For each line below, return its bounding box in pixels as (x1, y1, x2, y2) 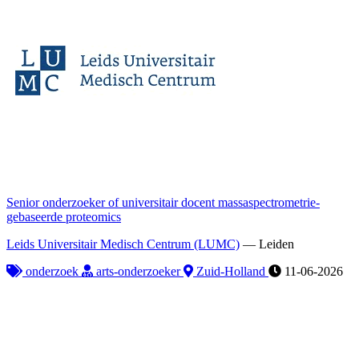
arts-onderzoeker (93, 264, 184, 278)
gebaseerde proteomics (6, 209, 121, 224)
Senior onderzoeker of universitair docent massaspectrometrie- (6, 195, 320, 209)
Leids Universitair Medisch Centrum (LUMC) (6, 236, 240, 251)
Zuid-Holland (193, 264, 268, 278)
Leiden (259, 236, 294, 251)
